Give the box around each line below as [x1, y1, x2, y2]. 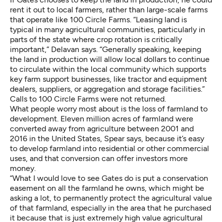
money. [10, 163, 36, 173]
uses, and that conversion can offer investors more [10, 153, 188, 163]
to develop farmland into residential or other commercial [10, 143, 209, 153]
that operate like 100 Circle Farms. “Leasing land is [10, 14, 187, 24]
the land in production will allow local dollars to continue [10, 54, 210, 64]
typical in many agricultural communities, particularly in [10, 24, 205, 34]
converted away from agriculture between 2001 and [10, 123, 194, 133]
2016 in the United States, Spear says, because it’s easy [10, 133, 204, 143]
